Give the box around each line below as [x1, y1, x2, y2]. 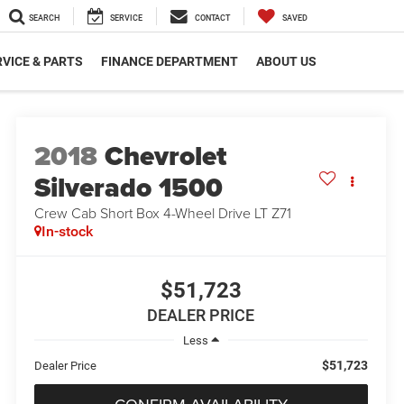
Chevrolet [104, 136, 226, 177]
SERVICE [110, 14, 142, 23]
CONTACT [195, 14, 230, 23]
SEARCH [29, 14, 60, 23]
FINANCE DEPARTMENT [101, 54, 238, 69]
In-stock [41, 223, 93, 241]
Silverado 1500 [33, 168, 223, 208]
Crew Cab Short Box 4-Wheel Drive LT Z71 [33, 203, 291, 224]
